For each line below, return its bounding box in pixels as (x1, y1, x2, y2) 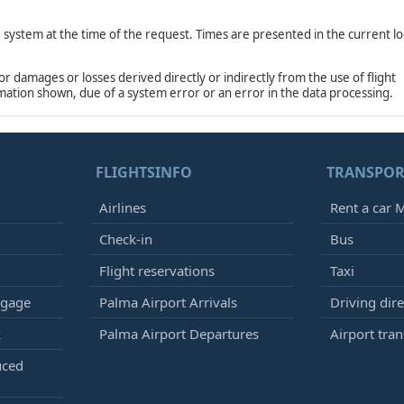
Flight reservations (99, 262, 215, 280)
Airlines (99, 198, 146, 216)
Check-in (99, 230, 152, 248)
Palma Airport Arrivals (99, 293, 237, 311)
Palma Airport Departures (99, 325, 259, 343)
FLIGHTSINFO (96, 162, 192, 182)
